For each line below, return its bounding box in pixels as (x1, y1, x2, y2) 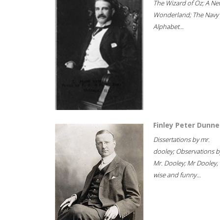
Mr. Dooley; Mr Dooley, (153, 159, 218, 167)
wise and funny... (153, 170, 201, 179)
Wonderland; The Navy (153, 10, 219, 19)
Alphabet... (153, 22, 184, 31)
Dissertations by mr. (153, 135, 210, 144)
